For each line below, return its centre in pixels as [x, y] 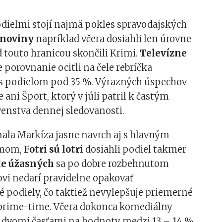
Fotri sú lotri [54, 149]
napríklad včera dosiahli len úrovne [113, 39]
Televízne [164, 53]
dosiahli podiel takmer [135, 149]
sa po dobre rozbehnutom [112, 164]
